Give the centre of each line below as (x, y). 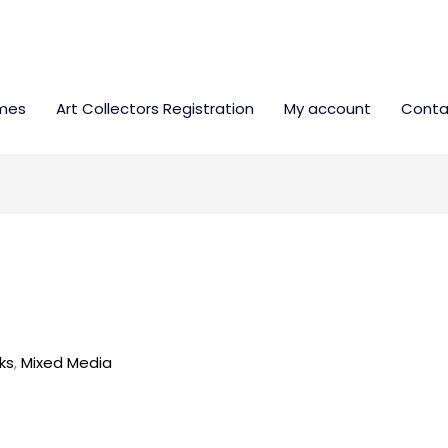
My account (327, 108)
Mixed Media (67, 363)
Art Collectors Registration (155, 108)
